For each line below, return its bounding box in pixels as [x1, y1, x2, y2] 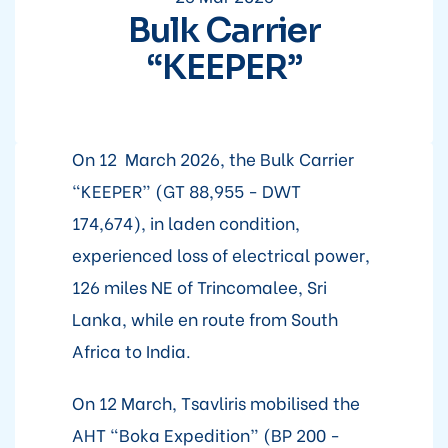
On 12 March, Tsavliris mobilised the [71, 389, 360, 415]
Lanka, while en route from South [71, 305, 338, 331]
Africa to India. [71, 337, 191, 363]
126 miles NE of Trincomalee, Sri [71, 273, 327, 299]
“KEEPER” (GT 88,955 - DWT [71, 177, 301, 203]
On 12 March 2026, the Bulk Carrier [71, 145, 354, 171]
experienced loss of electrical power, [71, 241, 370, 267]
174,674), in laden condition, [71, 209, 300, 235]
